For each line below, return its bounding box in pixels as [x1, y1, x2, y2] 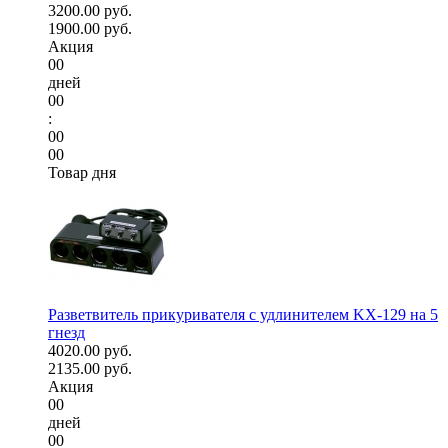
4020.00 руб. [48, 342, 132, 360]
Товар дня [48, 164, 116, 182]
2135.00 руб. [48, 360, 132, 378]
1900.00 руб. [48, 20, 132, 38]
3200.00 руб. [48, 2, 132, 20]
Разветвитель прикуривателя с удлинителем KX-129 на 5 [48, 306, 438, 324]
